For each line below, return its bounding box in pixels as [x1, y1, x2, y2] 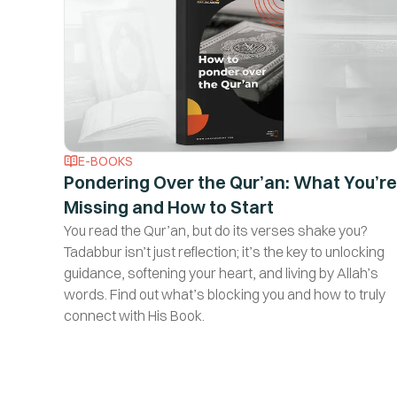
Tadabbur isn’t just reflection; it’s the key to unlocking [64, 243, 385, 261]
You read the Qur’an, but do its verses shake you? [64, 222, 368, 240]
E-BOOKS [78, 153, 133, 170]
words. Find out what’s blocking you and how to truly [64, 285, 385, 304]
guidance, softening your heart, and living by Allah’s [64, 264, 378, 283]
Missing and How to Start [64, 196, 274, 219]
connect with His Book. [64, 307, 205, 325]
